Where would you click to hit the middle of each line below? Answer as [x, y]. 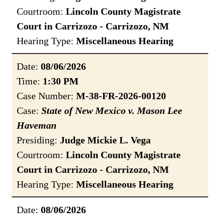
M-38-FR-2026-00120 [121, 96]
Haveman [37, 125]
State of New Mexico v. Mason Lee [112, 111]
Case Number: [46, 96]
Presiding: [38, 140]
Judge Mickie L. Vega [105, 140]
